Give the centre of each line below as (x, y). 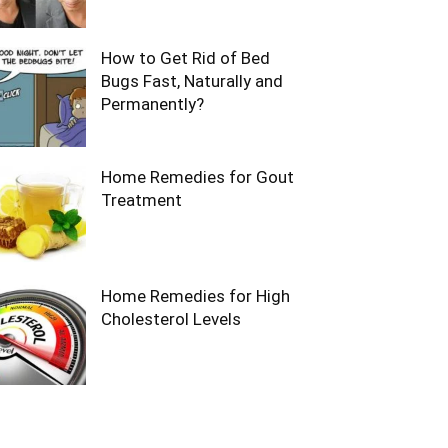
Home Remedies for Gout (197, 177)
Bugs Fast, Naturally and (192, 81)
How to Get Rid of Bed (185, 58)
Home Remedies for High (195, 296)
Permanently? (152, 104)
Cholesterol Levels (171, 319)
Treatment (141, 200)
